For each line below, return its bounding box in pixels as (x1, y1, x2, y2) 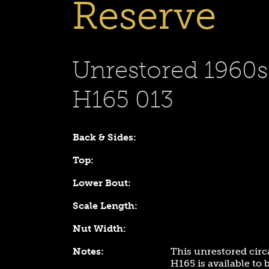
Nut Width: (73, 223, 126, 234)
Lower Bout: (73, 177, 131, 189)
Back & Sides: (73, 131, 136, 143)
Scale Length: (73, 200, 138, 211)
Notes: (73, 246, 104, 257)
